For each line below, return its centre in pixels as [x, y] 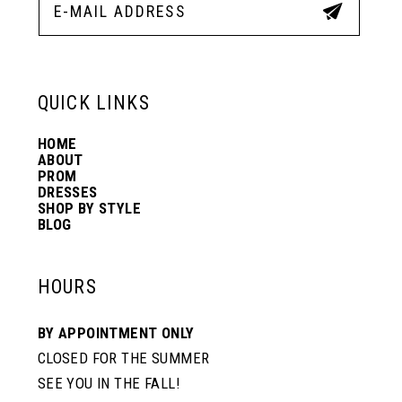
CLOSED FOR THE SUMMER [123, 358]
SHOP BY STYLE [89, 209]
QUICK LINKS [93, 103]
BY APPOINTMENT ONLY [116, 333]
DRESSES [67, 192]
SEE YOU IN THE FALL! [108, 384]
